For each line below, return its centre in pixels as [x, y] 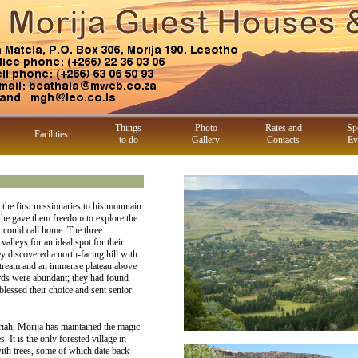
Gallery [206, 140]
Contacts [283, 140]
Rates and [283, 128]
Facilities [51, 134]
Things [128, 128]
